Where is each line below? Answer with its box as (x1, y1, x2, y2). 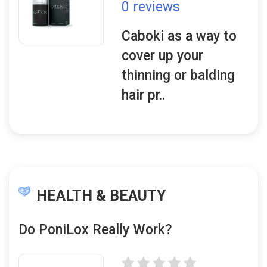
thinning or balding (122, 67, 235, 83)
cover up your (122, 48, 204, 64)
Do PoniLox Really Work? (18, 222, 172, 238)
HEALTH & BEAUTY (36, 187, 166, 204)
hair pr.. (122, 87, 166, 103)
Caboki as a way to (122, 28, 237, 44)
